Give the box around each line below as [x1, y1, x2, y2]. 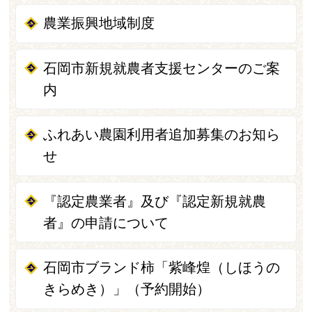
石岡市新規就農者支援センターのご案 [43, 60, 281, 76]
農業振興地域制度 [43, 15, 155, 31]
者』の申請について [43, 214, 169, 231]
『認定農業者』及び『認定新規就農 [43, 193, 267, 209]
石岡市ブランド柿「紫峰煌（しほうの [43, 260, 281, 276]
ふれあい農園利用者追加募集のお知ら [43, 127, 281, 143]
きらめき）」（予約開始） [43, 281, 211, 297]
